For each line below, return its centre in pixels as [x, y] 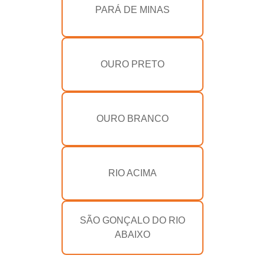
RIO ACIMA [132, 173]
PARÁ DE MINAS [132, 10]
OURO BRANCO [132, 119]
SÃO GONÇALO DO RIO [132, 221]
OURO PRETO [132, 64]
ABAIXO [132, 235]
